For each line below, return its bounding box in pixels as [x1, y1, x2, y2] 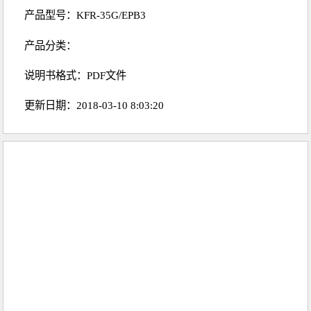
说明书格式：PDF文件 [24, 69, 127, 81]
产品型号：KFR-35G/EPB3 [24, 9, 146, 22]
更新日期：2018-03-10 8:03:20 [24, 99, 165, 112]
